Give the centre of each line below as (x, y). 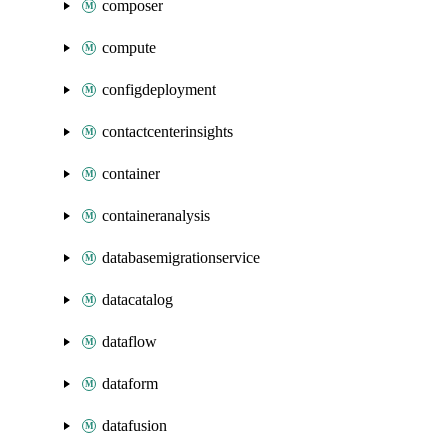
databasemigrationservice (181, 257)
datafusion (134, 425)
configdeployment (159, 89)
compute (129, 47)
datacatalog (137, 299)
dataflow (129, 341)
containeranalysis (156, 215)
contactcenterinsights (167, 131)
